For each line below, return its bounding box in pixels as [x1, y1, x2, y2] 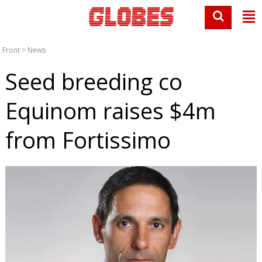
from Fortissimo [5, 125, 171, 155]
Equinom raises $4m [5, 95, 216, 126]
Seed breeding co [5, 66, 182, 96]
